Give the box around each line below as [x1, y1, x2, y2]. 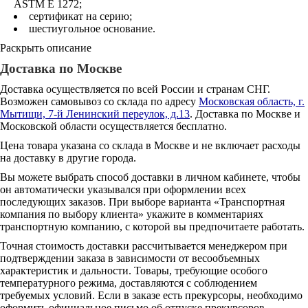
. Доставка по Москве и [190, 108, 300, 120]
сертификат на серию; [29, 10, 132, 22]
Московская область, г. [199, 96, 305, 107]
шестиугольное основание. [29, 23, 155, 34]
